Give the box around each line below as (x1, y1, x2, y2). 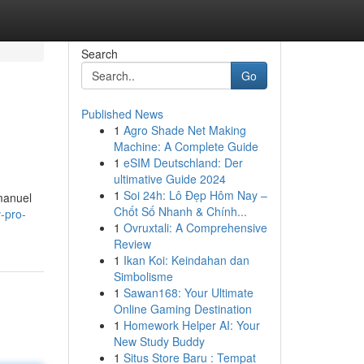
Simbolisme (113, 268, 173, 284)
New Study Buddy (113, 333, 205, 349)
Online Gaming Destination (113, 301, 252, 317)
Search (80, 45, 118, 62)
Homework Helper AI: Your (123, 317, 260, 333)
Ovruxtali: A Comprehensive (123, 219, 267, 236)
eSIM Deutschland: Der (123, 154, 243, 171)
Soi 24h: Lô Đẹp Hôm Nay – (123, 187, 267, 203)
